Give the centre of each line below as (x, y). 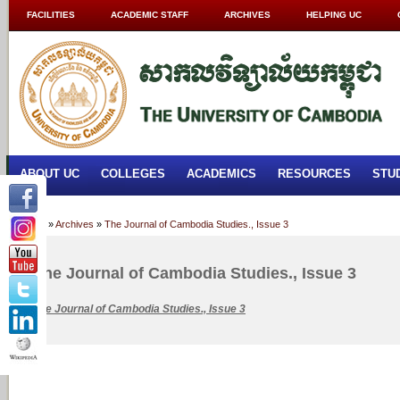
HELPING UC (334, 15)
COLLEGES (133, 174)
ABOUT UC (50, 174)
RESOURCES (314, 174)
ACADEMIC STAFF (150, 15)
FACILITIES (51, 15)
